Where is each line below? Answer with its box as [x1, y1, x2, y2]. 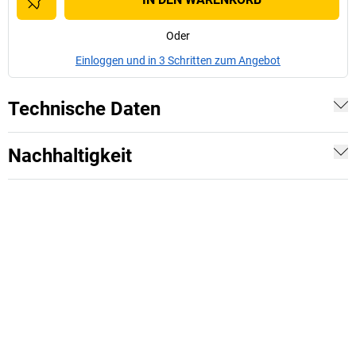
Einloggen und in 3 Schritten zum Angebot [75, 54, 281, 67]
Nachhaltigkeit [8, 145, 132, 167]
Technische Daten [8, 98, 161, 120]
